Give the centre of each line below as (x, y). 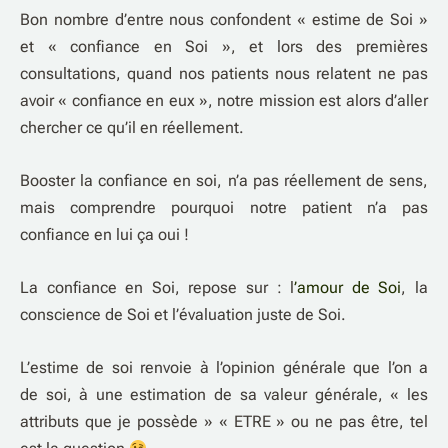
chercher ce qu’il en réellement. (132, 128)
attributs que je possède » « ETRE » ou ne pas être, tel (224, 422)
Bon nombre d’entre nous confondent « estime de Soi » (224, 20)
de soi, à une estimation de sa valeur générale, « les (224, 395)
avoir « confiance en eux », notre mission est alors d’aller (224, 101)
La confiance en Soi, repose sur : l (157, 288)
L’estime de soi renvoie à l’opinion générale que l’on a (224, 368)
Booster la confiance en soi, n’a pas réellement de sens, (224, 181)
